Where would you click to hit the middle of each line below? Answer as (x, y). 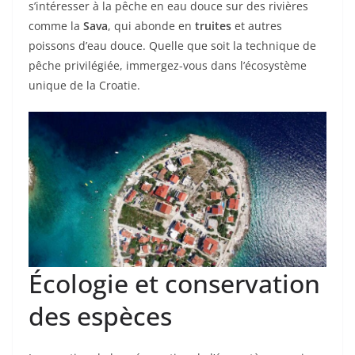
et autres (257, 26)
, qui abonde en (151, 26)
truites (213, 26)
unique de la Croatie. (84, 85)
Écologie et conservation (174, 284)
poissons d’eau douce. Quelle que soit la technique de (172, 46)
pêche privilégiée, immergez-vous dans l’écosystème (168, 65)
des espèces (100, 316)
